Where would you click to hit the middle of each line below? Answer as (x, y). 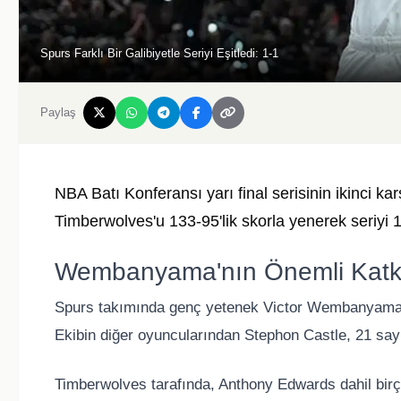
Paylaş (58, 113)
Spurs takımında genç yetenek (159, 308)
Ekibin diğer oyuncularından (149, 336)
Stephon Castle (295, 336)
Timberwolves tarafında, (137, 385)
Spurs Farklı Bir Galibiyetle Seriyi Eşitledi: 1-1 (159, 53)
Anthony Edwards (277, 385)
